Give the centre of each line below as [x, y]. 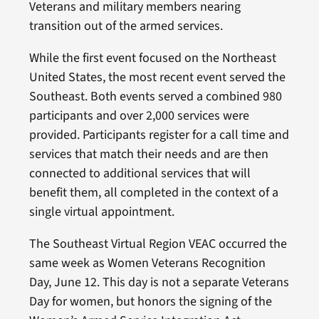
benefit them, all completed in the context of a [153, 192]
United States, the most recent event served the [157, 77]
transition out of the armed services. [126, 26]
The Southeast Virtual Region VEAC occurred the [158, 244]
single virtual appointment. [101, 211]
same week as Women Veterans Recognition [147, 263]
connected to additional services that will [140, 173]
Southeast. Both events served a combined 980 [155, 96]
